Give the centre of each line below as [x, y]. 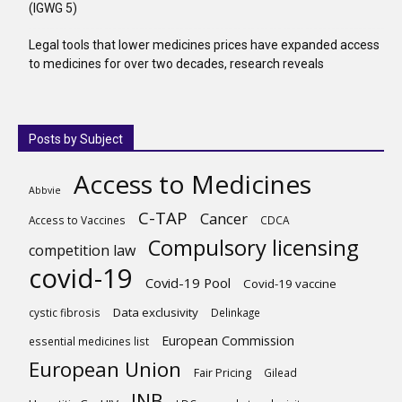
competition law [82, 250]
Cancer [224, 218]
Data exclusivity [156, 312]
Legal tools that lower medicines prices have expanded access [204, 44]
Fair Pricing [223, 372]
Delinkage [236, 312]
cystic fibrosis [65, 312]
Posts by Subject [76, 139]
